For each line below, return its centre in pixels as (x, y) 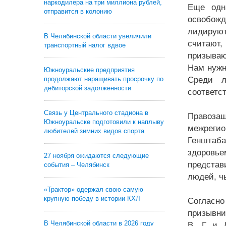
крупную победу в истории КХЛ (92, 199)
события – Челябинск (77, 165)
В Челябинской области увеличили (98, 36)
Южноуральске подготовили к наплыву (104, 122)
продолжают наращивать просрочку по (104, 79)
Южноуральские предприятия (89, 70)
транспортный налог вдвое (85, 45)
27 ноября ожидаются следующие (96, 156)
